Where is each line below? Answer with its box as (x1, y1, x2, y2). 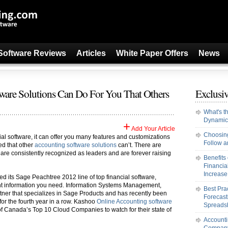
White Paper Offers (116, 49, 188, 58)
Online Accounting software (97, 198, 172, 205)
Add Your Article (130, 125, 175, 132)
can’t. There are (117, 141, 161, 149)
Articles (76, 49, 106, 58)
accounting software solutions (35, 141, 117, 149)
